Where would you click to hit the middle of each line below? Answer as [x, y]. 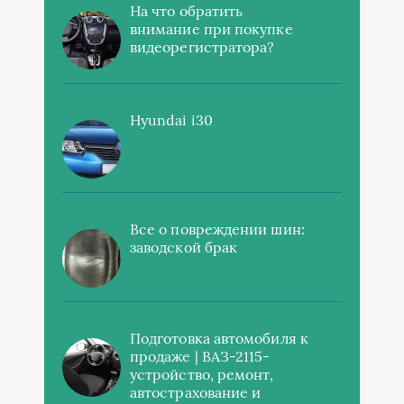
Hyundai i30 [171, 120]
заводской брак [184, 247]
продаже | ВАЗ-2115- [200, 356]
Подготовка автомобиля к [219, 338]
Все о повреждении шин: [217, 229]
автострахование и [196, 392]
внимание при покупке [211, 29]
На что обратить [187, 11]
